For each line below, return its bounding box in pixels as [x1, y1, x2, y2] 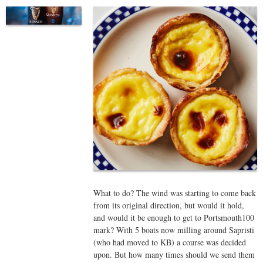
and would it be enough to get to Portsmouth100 [93, 211, 255, 223]
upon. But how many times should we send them [93, 248, 255, 260]
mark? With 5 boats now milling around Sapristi [93, 224, 255, 235]
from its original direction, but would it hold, [93, 199, 245, 211]
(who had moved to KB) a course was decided [93, 236, 247, 248]
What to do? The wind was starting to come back [93, 187, 257, 198]
